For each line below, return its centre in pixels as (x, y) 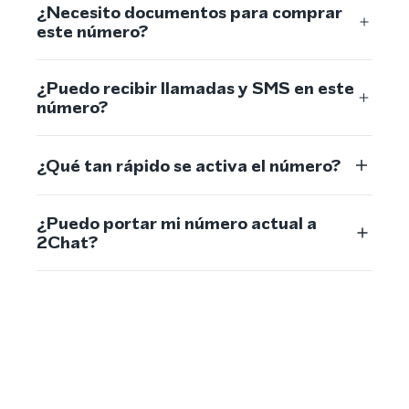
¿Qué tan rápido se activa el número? (189, 165)
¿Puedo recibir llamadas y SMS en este (195, 88)
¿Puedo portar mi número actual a (177, 223)
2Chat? (67, 242)
